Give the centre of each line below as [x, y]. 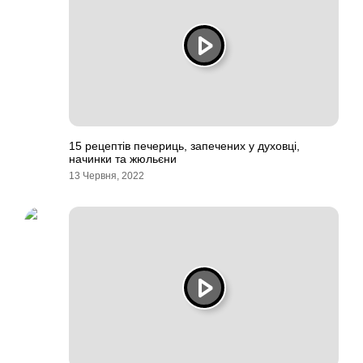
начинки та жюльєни [123, 159]
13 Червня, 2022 [107, 176]
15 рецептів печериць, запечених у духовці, [184, 146]
